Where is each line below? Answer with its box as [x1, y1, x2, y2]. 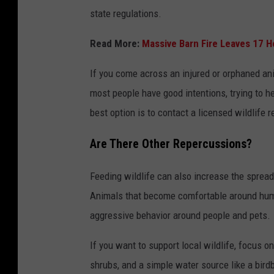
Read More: [90, 37, 139, 50]
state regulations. [90, 7, 161, 20]
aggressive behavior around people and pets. [90, 209, 270, 221]
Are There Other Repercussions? [90, 136, 252, 151]
